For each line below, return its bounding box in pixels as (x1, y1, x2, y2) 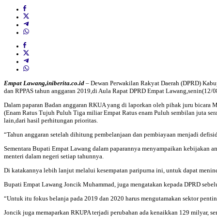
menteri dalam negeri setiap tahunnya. (4, 153, 104, 160)
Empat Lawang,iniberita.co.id (4, 79, 84, 87)
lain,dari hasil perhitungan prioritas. (4, 117, 98, 124)
